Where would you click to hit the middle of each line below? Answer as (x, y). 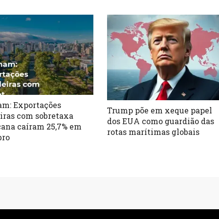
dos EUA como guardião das (161, 121)
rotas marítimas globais (153, 131)
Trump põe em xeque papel (160, 110)
